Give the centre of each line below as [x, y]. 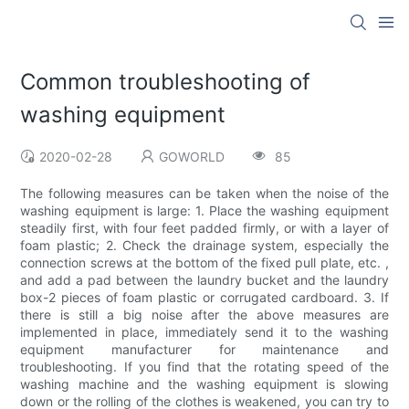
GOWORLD [192, 157]
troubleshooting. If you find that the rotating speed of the [204, 367]
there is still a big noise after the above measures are [204, 315]
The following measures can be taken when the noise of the [204, 194]
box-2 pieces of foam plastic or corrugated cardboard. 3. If [204, 298]
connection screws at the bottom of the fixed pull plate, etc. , [204, 263]
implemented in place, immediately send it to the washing [204, 332]
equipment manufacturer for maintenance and [204, 350]
